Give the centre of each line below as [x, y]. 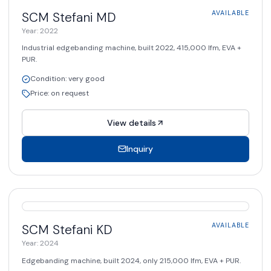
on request [70, 93]
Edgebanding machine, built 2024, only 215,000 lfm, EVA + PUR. [131, 260]
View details [131, 122]
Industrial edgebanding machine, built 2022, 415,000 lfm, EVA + [132, 48]
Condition [48, 79]
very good [87, 79]
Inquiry [140, 149]
